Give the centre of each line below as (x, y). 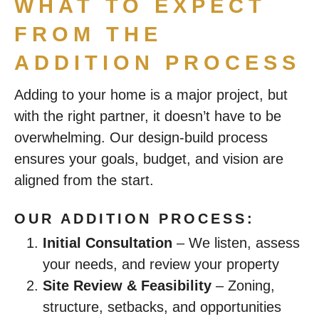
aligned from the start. (84, 180)
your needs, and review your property (161, 264)
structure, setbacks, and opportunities (162, 307)
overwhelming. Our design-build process (141, 137)
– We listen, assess (236, 243)
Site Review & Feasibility (127, 286)
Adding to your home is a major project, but (151, 95)
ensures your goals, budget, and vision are (149, 159)
